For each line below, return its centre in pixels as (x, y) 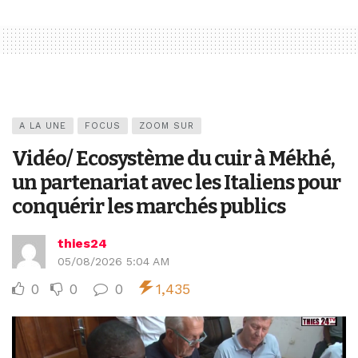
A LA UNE (43, 125)
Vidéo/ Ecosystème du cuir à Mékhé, (173, 158)
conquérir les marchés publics (149, 206)
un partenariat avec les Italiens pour (176, 182)
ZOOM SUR (167, 125)
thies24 (82, 243)
